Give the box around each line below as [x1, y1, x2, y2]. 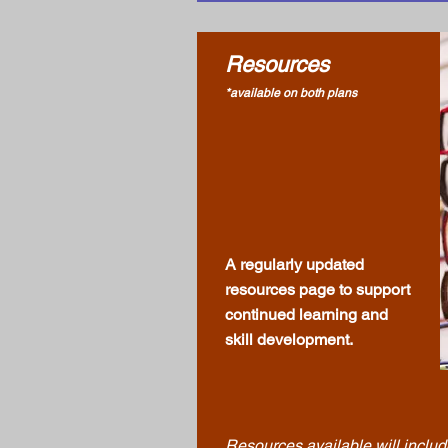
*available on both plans [225, 85, 357, 100]
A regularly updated [225, 254, 364, 274]
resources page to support [225, 279, 410, 299]
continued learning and [225, 304, 388, 324]
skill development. [225, 329, 353, 349]
